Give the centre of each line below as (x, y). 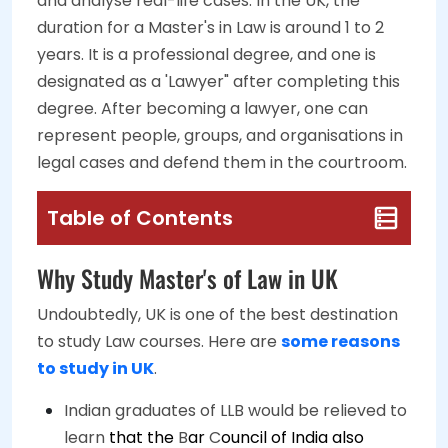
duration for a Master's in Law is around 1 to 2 (210, 27)
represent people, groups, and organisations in (220, 135)
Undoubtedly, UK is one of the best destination (217, 314)
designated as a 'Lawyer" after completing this (218, 81)
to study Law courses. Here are (159, 341)
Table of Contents (140, 218)
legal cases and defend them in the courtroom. (222, 162)
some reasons (340, 341)
